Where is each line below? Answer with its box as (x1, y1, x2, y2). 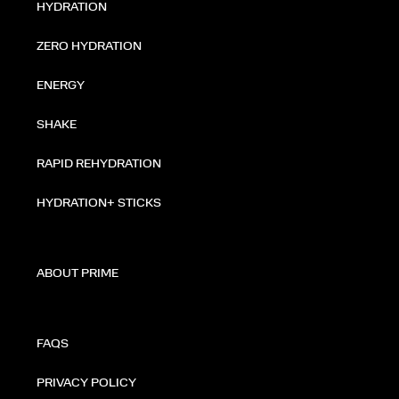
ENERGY (37, 78, 85, 92)
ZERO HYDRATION (37, 39, 142, 53)
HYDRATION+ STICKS (37, 196, 161, 209)
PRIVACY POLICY (37, 376, 136, 389)
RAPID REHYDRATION (37, 157, 161, 170)
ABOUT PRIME (37, 266, 118, 280)
